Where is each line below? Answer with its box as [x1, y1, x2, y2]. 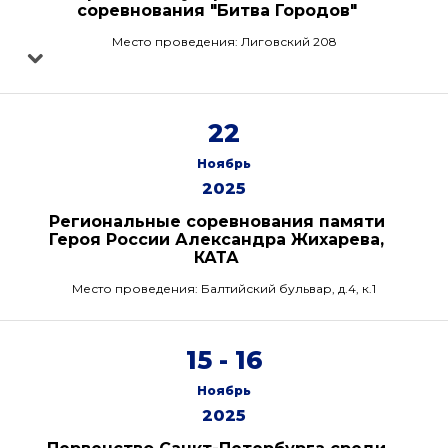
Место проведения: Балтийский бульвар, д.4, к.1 [72, 281, 376, 296]
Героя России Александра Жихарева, [49, 230, 384, 249]
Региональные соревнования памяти [48, 212, 385, 231]
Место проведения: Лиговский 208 [111, 34, 337, 49]
